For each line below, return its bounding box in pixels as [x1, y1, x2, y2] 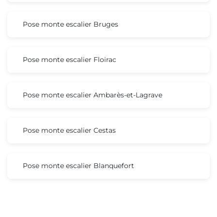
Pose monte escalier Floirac [23, 55, 116, 64]
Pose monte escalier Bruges [23, 19, 118, 29]
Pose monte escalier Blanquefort [23, 161, 134, 170]
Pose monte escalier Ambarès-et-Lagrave [23, 90, 162, 99]
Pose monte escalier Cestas [23, 125, 116, 135]
